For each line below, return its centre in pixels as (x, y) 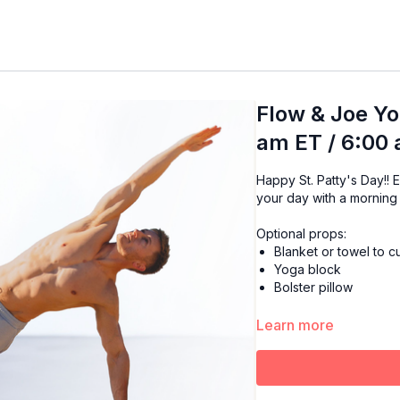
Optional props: (302, 233)
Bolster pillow (314, 287)
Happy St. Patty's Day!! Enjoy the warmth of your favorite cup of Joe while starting (325, 180)
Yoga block (308, 269)
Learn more (296, 325)
